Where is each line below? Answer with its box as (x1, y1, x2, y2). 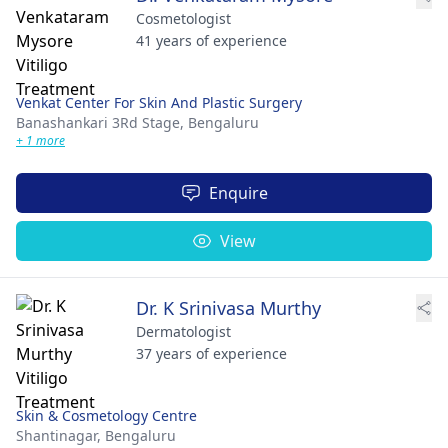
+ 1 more (16, 132, 65, 149)
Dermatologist (136, 322, 231, 341)
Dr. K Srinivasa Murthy (136, 296, 321, 320)
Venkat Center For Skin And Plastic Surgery (16, 93, 302, 112)
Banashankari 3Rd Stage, (16, 113, 188, 132)
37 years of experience (136, 344, 287, 363)
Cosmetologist (136, 9, 231, 28)
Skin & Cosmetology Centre (16, 406, 197, 425)
